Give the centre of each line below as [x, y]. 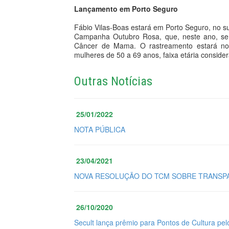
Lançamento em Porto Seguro [126, 9]
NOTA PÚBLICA [100, 129]
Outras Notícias [113, 81]
